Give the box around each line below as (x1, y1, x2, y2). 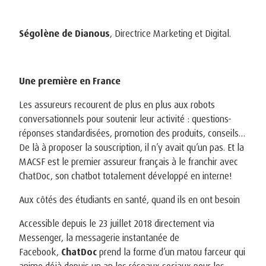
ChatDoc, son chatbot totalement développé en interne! (19, 169, 235, 182)
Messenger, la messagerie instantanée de (19, 231, 179, 243)
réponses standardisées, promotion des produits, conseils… (19, 126, 245, 139)
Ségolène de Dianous (19, 27, 110, 39)
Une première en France (19, 74, 121, 87)
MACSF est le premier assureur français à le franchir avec (19, 155, 238, 167)
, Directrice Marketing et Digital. (110, 27, 231, 39)
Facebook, (19, 245, 61, 258)
